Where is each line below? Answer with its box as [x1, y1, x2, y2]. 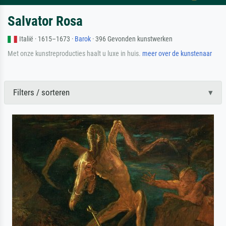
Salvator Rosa [8, 13, 83, 29]
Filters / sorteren [13, 87, 70, 97]
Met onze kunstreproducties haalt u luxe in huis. [8, 49, 142, 58]
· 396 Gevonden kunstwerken [91, 34, 173, 43]
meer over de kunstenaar [142, 49, 212, 58]
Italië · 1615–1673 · [19, 34, 75, 43]
